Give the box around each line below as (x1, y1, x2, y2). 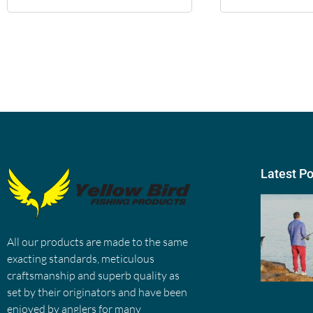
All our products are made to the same (7, 234, 188, 249)
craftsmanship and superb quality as (7, 268, 180, 282)
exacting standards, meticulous (7, 251, 154, 265)
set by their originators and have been (7, 284, 187, 299)
